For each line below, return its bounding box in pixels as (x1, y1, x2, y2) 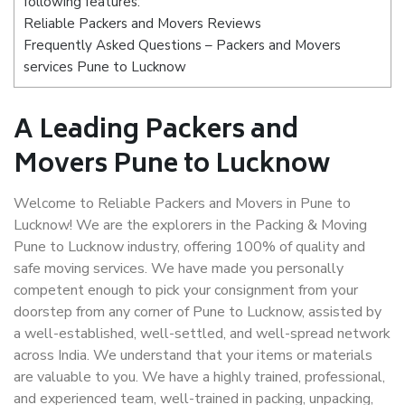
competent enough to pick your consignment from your (14, 280, 358, 300)
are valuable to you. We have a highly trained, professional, (14, 367, 385, 387)
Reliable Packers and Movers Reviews (24, 14, 261, 33)
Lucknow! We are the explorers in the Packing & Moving (14, 215, 367, 235)
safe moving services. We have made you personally (14, 259, 344, 278)
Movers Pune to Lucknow (14, 144, 331, 188)
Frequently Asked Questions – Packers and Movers (24, 36, 341, 55)
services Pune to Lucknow (24, 58, 186, 77)
